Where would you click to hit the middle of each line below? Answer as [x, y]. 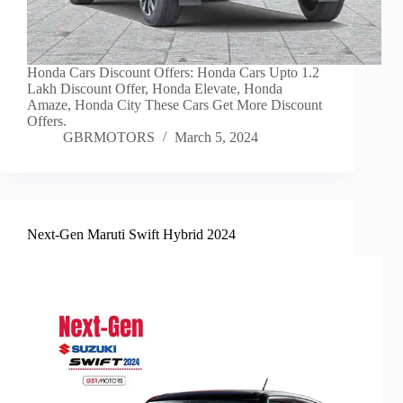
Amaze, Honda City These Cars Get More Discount [175, 105]
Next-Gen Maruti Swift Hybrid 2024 [131, 235]
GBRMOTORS [109, 138]
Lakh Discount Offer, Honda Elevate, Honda [155, 89]
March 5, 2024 [216, 138]
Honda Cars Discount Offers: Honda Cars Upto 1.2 [173, 73]
